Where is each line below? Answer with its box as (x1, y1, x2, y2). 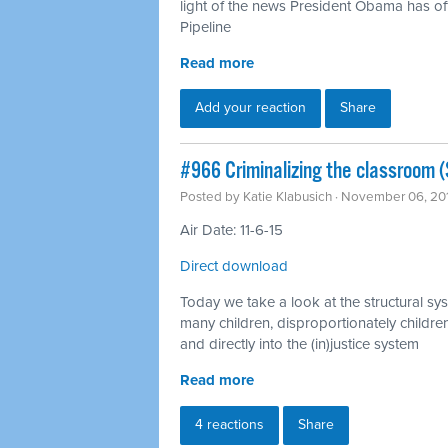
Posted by (180, 188, 243, 205)
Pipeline (180, 17, 231, 36)
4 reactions (195, 415, 264, 433)
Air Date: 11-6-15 (180, 220, 283, 239)
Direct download (180, 256, 288, 275)
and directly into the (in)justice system (180, 334, 419, 353)
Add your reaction (195, 98, 306, 116)
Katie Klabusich (243, 188, 332, 205)
